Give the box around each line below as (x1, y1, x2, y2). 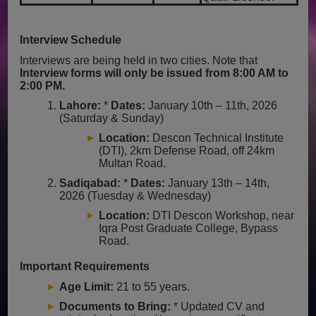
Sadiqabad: (59, 176, 121, 189)
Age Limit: (59, 280, 114, 293)
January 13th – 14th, (165, 176, 270, 189)
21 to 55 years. (114, 280, 190, 293)
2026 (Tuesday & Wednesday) (59, 189, 212, 202)
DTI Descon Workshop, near (150, 209, 295, 221)
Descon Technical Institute (150, 131, 284, 144)
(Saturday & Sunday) (59, 111, 164, 124)
